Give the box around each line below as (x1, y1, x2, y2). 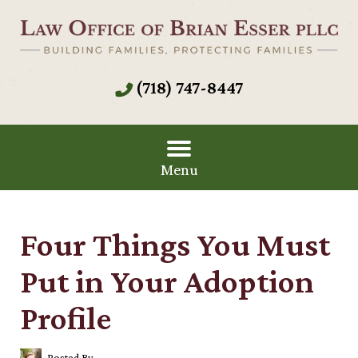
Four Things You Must (20, 225, 330, 263)
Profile (20, 299, 111, 336)
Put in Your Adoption (20, 262, 314, 300)
